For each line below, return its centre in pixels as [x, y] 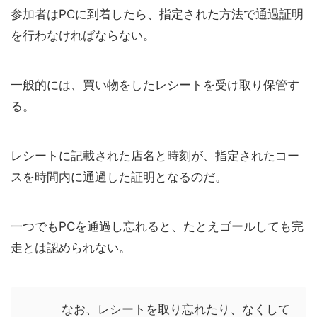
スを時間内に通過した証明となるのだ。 [119, 177]
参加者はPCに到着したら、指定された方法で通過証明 [157, 14]
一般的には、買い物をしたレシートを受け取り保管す [155, 85]
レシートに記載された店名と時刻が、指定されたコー [155, 155]
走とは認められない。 [71, 247]
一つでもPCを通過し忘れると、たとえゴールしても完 [157, 226]
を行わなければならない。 [83, 35]
